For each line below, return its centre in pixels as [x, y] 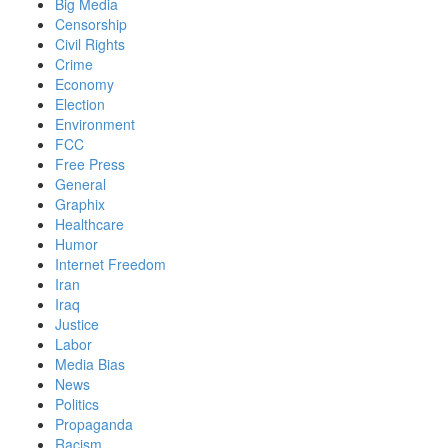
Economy [84, 84]
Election [80, 104]
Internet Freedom [110, 264]
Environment [95, 124]
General [80, 184]
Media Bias [90, 364]
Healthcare [89, 224]
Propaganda [94, 424]
